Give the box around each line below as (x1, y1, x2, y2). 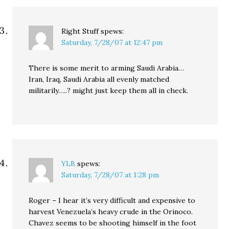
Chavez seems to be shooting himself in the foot (29, 218, 197, 227)
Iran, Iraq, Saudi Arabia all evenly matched (29, 75, 170, 84)
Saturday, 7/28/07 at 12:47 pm (61, 38, 163, 47)
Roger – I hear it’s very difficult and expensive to (29, 196, 196, 205)
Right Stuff (61, 27, 99, 36)
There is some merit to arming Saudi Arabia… (29, 63, 185, 73)
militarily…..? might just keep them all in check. (29, 86, 189, 95)
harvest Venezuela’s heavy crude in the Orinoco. (29, 207, 193, 216)
